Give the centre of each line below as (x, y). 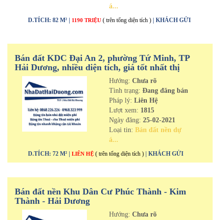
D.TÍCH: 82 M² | (50, 20)
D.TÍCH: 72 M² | (50, 154)
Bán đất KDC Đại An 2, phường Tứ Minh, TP (102, 58)
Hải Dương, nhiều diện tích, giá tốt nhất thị (97, 67)
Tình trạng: (125, 91)
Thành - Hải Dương (52, 201)
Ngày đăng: (126, 120)
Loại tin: (122, 130)
